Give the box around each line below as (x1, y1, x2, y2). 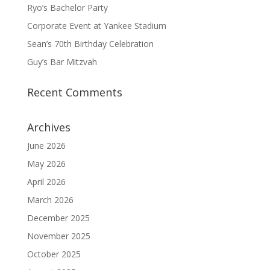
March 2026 (27, 193, 74, 206)
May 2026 (27, 157, 66, 169)
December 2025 (27, 212, 90, 224)
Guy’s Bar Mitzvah (27, 55, 97, 67)
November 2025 (27, 230, 90, 242)
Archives (27, 119, 71, 134)
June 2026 (27, 139, 66, 151)
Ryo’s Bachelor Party (27, 1, 108, 13)
